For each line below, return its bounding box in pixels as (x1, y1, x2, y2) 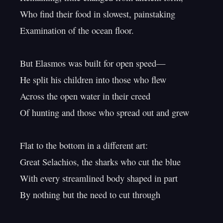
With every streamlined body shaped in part (20, 172, 178, 184)
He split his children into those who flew (20, 74, 166, 86)
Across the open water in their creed (20, 90, 150, 102)
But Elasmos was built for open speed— (20, 57, 165, 69)
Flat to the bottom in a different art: (20, 139, 148, 151)
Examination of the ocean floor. (20, 24, 134, 36)
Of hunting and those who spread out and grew (20, 107, 189, 118)
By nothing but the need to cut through (20, 189, 160, 201)
